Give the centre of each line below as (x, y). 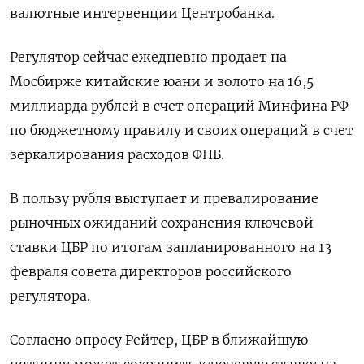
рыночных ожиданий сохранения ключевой (162, 222)
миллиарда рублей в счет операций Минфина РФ (179, 105)
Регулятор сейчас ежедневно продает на (148, 56)
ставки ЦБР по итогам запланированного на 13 (171, 247)
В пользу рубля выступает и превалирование (164, 198)
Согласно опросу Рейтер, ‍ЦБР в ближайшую (159, 339)
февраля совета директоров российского (151, 271)
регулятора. (50, 295)
